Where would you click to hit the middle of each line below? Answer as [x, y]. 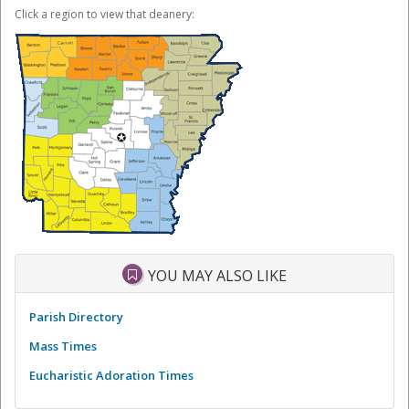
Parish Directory [76, 317]
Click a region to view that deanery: [105, 14]
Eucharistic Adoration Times [111, 376]
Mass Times [63, 346]
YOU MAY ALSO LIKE [216, 276]
